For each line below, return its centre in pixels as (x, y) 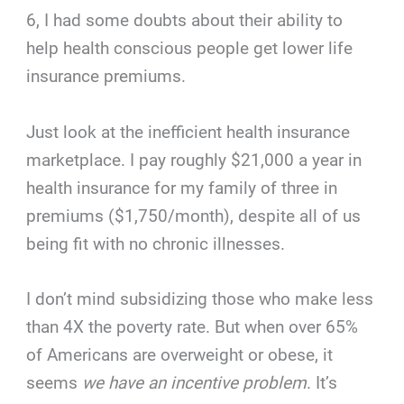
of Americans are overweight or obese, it (180, 355)
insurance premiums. (106, 77)
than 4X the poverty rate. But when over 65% (193, 327)
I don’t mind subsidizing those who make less (200, 299)
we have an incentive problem (195, 383)
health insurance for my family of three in (182, 188)
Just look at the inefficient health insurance (188, 132)
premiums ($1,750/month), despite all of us (194, 216)
